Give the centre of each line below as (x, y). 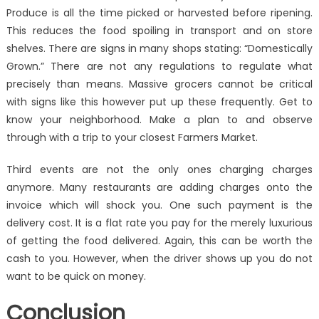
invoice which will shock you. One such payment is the (159, 205)
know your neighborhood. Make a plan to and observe (159, 120)
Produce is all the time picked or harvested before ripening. (159, 13)
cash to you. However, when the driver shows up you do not (159, 259)
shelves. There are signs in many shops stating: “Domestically (159, 49)
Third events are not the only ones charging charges (159, 170)
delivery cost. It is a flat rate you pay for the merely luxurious (159, 223)
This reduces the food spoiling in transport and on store (159, 31)
